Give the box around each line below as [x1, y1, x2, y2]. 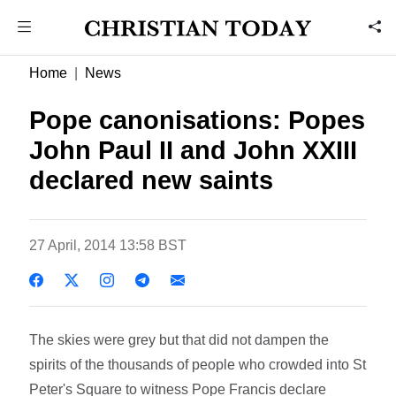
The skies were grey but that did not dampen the [29, 331, 330, 347]
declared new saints [29, 166, 274, 194]
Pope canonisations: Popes [29, 106, 366, 134]
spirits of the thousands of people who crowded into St [29, 356, 367, 372]
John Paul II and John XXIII [29, 136, 358, 164]
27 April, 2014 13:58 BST [29, 237, 187, 253]
